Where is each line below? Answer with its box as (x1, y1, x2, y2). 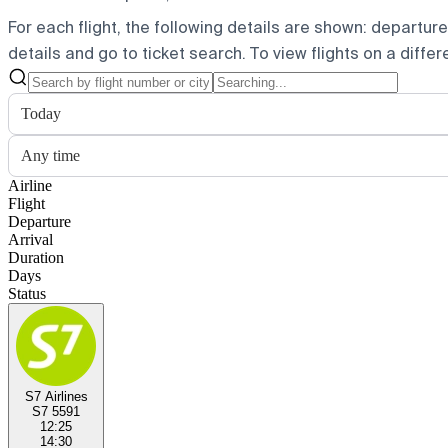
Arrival (8, 230, 53, 248)
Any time (21, 146, 80, 164)
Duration (8, 248, 64, 266)
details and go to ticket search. (8, 42, 246, 64)
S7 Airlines (24, 388, 88, 404)
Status (8, 284, 46, 302)
